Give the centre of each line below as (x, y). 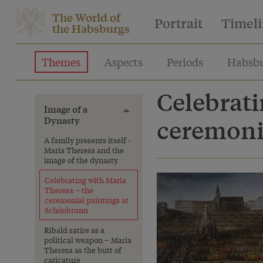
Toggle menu (150, 112)
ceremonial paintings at (87, 200)
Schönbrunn (66, 210)
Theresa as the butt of (83, 250)
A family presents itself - (87, 140)
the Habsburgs (91, 28)
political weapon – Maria (88, 240)
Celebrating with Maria (85, 180)
